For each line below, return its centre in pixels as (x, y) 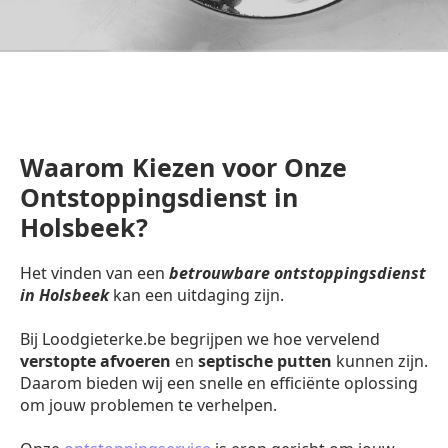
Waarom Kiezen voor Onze (183, 167)
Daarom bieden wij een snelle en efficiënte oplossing (219, 383)
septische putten (265, 361)
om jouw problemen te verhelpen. (148, 405)
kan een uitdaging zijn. (196, 295)
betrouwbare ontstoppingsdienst (297, 273)
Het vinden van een (94, 273)
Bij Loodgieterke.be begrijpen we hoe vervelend (200, 339)
